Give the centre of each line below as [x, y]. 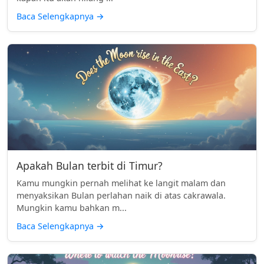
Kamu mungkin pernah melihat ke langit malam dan [121, 183]
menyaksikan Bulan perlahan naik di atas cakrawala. [121, 195]
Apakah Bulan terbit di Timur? [90, 165]
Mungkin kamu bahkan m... [72, 207]
